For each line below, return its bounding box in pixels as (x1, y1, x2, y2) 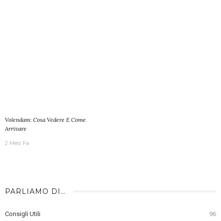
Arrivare (5, 124, 27, 132)
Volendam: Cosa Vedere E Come (5, 115, 86, 123)
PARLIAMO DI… (5, 186, 66, 196)
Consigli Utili (5, 210, 40, 218)
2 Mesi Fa (5, 139, 29, 147)
